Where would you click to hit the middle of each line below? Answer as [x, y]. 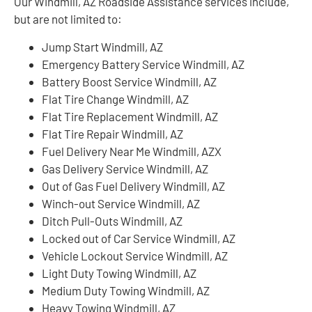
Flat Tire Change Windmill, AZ [115, 99]
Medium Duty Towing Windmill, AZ [126, 290]
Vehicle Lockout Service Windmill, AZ [135, 255]
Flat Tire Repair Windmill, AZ [112, 133]
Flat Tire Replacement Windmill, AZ [130, 116]
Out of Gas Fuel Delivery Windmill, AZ [133, 186]
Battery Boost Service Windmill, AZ [129, 81]
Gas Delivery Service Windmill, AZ [125, 168]
